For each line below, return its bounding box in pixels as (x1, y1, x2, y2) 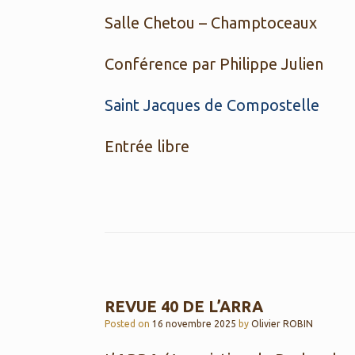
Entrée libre (105, 137, 189, 155)
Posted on (110, 319, 152, 329)
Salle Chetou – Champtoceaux (105, 13, 317, 32)
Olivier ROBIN (251, 319, 313, 329)
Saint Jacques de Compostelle (105, 96, 319, 114)
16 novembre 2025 (152, 319, 236, 329)
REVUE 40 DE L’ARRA (105, 297, 263, 315)
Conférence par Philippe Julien (105, 55, 323, 73)
